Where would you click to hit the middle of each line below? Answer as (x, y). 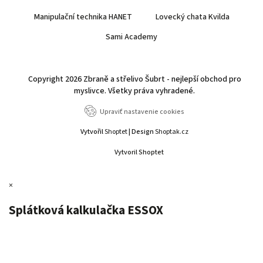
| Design (141, 131)
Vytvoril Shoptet (139, 152)
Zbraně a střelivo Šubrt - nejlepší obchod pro (162, 79)
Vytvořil (92, 131)
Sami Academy (131, 37)
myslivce (89, 91)
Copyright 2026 (55, 79)
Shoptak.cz (172, 131)
